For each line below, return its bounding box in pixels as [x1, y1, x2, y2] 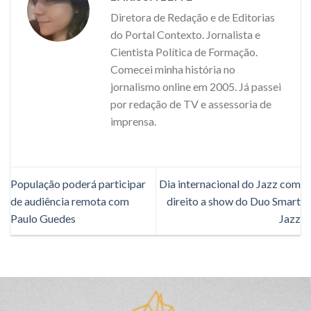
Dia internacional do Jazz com [159, 177, 301, 191]
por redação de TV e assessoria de [110, 97, 271, 111]
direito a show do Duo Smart [167, 194, 301, 208]
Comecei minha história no [110, 62, 235, 76]
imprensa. [110, 115, 156, 128]
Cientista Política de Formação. [110, 45, 258, 59]
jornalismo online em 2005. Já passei [110, 80, 281, 94]
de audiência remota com [10, 194, 129, 208]
